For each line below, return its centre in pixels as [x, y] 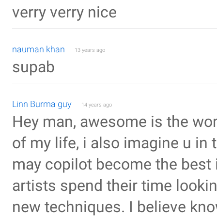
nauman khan [39, 49]
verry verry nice [64, 12]
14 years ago [97, 105]
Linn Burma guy [42, 104]
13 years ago [90, 50]
